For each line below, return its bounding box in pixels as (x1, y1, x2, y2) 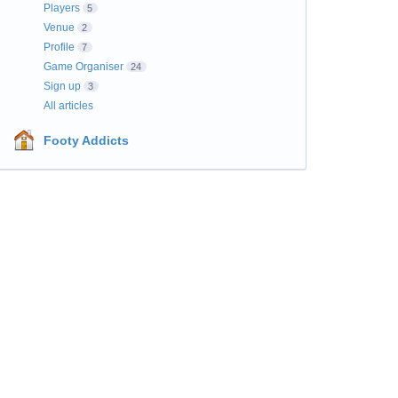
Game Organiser (43, 60, 123, 73)
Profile (43, 41, 75, 53)
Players (43, 2, 80, 14)
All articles (43, 99, 93, 112)
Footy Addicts (43, 133, 129, 147)
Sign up (43, 80, 81, 92)
